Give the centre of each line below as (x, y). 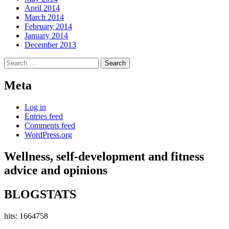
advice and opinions (56, 170)
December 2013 (50, 45)
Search (15, 62)
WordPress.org (48, 135)
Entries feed (44, 117)
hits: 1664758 (26, 216)
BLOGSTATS (40, 194)
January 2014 (46, 36)
